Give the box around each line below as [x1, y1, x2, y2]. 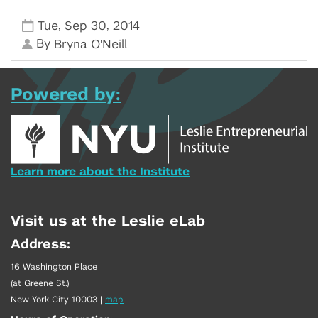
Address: [11, 238, 70, 252]
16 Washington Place [11, 263, 97, 272]
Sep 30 [65, 19, 107, 32]
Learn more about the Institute [11, 166, 190, 178]
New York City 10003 [11, 295, 97, 305]
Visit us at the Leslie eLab [11, 214, 205, 229]
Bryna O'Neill [54, 38, 128, 50]
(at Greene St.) [11, 279, 70, 288]
